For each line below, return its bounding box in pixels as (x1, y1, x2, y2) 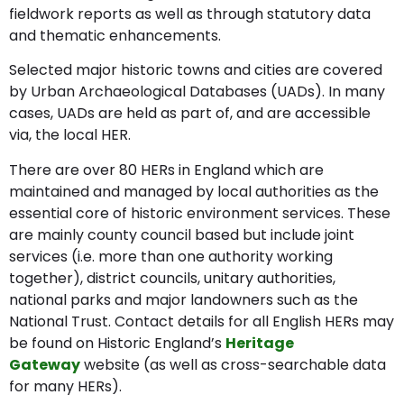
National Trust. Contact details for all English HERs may (9, 310, 394, 332)
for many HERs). (9, 375, 122, 397)
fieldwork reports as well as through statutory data (9, 4, 371, 25)
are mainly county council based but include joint (9, 224, 354, 245)
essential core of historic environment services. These (9, 202, 390, 224)
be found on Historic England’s (9, 332, 225, 353)
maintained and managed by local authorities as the (9, 180, 379, 202)
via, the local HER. (9, 124, 131, 146)
